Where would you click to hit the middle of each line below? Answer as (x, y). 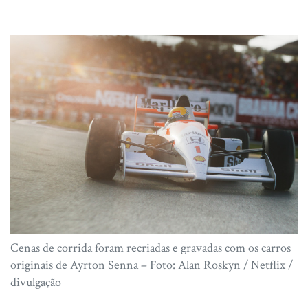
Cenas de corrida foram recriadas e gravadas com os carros (151, 248)
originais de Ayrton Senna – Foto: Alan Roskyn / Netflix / (152, 265)
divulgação (36, 283)
